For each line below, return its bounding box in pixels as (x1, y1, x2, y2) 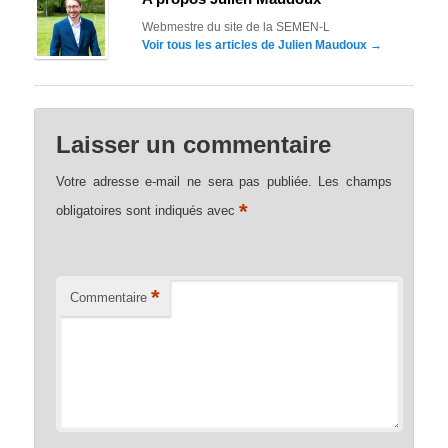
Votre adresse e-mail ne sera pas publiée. (56, 173, 312, 189)
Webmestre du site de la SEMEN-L (142, 20, 331, 35)
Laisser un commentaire (56, 130, 332, 158)
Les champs (318, 173, 392, 189)
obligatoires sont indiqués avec (56, 202, 240, 218)
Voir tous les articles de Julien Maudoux (142, 38, 371, 53)
